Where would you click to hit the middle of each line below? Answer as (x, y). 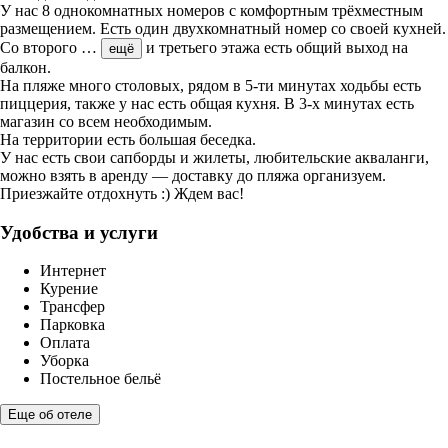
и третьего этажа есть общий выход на (275, 47)
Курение (69, 289)
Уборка (64, 361)
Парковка (72, 325)
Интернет (73, 271)
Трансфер (72, 307)
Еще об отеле (50, 415)
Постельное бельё (100, 379)
